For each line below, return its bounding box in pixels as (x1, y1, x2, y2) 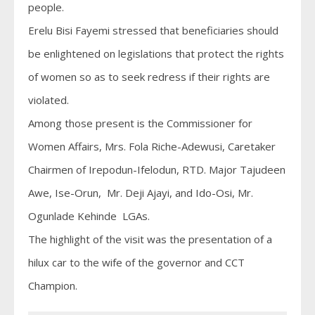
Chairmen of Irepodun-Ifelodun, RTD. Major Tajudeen (28, 162, 285, 176)
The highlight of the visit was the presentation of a (28, 232, 272, 246)
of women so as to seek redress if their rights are (28, 70, 270, 84)
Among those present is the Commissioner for (28, 116, 252, 130)
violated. (28, 93, 69, 107)
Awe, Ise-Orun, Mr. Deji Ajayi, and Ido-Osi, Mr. (28, 186, 253, 200)
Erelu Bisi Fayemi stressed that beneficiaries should (28, 23, 278, 37)
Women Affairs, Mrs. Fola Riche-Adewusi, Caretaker (28, 139, 276, 153)
